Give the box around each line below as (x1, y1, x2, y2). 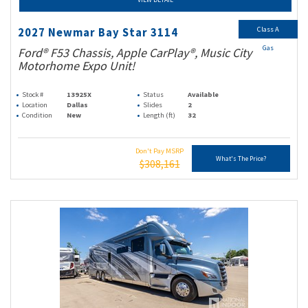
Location (22, 100, 47, 109)
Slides (143, 100, 162, 109)
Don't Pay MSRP (135, 146, 184, 155)
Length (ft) (143, 111, 175, 120)
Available (188, 90, 219, 99)
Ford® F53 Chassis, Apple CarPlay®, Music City (18, 45, 252, 60)
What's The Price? (216, 154, 266, 163)
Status (143, 90, 164, 99)
